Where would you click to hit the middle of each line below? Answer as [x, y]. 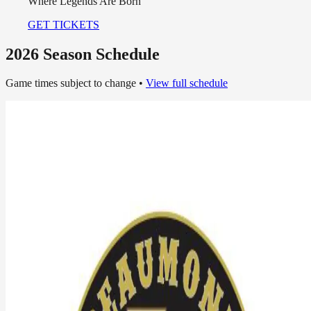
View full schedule [187, 83]
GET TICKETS [64, 24]
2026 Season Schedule [83, 54]
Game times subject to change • [76, 83]
